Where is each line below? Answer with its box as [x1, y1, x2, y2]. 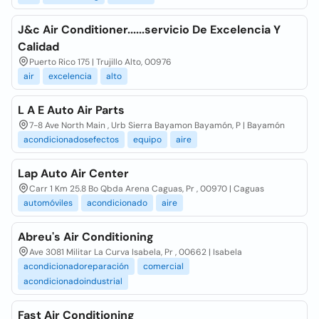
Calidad [18, 39, 59, 54]
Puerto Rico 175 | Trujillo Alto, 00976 [29, 56, 172, 68]
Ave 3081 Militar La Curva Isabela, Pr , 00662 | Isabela [29, 246, 242, 258]
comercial [143, 261, 184, 272]
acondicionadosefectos [23, 134, 119, 145]
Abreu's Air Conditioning [18, 229, 154, 244]
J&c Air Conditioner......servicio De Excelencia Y [18, 22, 281, 37]
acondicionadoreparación [23, 261, 129, 272]
